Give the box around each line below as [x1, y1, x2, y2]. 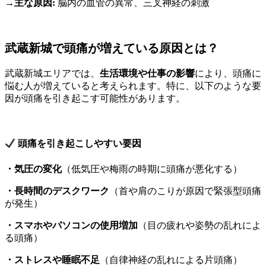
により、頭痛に [195, 68, 261, 79]
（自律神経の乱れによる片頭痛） [100, 254, 242, 265]
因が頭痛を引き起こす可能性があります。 [5, 93, 185, 104]
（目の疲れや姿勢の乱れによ [138, 220, 261, 230]
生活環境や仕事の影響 [100, 68, 195, 79]
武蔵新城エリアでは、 [5, 68, 100, 79]
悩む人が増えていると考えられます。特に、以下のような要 [5, 81, 261, 91]
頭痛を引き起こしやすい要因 [15, 138, 142, 149]
